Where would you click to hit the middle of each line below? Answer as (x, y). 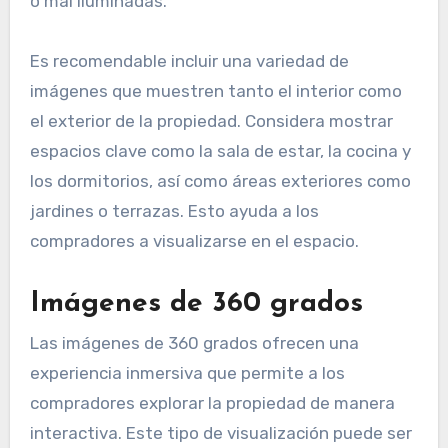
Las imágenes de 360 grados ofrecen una (194, 343)
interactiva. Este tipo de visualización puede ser (220, 433)
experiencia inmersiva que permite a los (187, 373)
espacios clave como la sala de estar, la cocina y (220, 151)
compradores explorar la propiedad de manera (212, 403)
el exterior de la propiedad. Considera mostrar (211, 121)
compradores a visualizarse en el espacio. (194, 241)
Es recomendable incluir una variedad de (189, 61)
